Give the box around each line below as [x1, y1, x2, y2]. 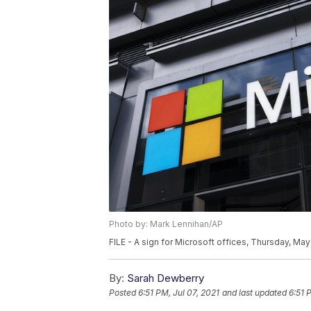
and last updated [222, 287, 287, 299]
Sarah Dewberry [127, 271, 204, 285]
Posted [109, 287, 138, 299]
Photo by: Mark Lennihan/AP [109, 219, 223, 230]
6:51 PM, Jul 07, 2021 [138, 287, 219, 299]
